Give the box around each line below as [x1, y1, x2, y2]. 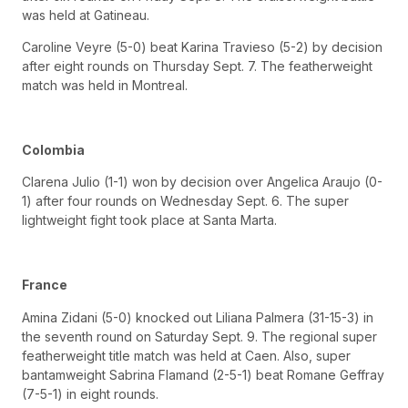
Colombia [22, 142, 85, 158]
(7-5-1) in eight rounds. [22, 385, 158, 402]
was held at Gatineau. [22, 6, 149, 23]
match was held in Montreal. [22, 77, 188, 94]
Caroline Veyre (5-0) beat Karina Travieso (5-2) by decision [22, 39, 382, 56]
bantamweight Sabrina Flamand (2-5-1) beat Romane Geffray [22, 366, 384, 382]
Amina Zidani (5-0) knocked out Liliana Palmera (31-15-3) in [22, 309, 373, 325]
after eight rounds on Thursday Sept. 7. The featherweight [22, 58, 372, 75]
